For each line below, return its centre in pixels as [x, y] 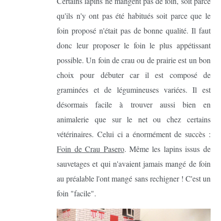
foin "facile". [77, 193]
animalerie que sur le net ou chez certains [134, 119]
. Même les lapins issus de [167, 149]
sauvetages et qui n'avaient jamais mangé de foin [134, 164]
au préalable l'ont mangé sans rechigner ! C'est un [134, 179]
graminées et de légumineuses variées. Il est [134, 90]
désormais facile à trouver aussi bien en [134, 105]
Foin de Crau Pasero [91, 149]
